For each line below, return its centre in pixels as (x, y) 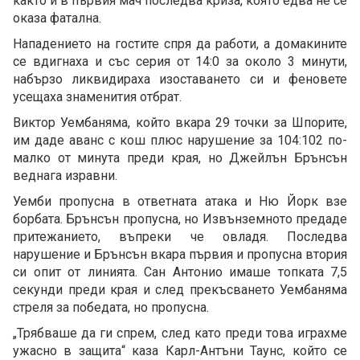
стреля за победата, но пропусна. (112, 308)
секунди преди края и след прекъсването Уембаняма (180, 290)
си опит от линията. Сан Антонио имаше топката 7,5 (180, 272)
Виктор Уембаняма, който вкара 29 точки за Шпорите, (180, 123)
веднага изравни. (67, 176)
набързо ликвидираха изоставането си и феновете (180, 80)
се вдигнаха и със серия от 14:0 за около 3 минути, (180, 62)
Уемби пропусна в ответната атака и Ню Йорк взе (180, 202)
